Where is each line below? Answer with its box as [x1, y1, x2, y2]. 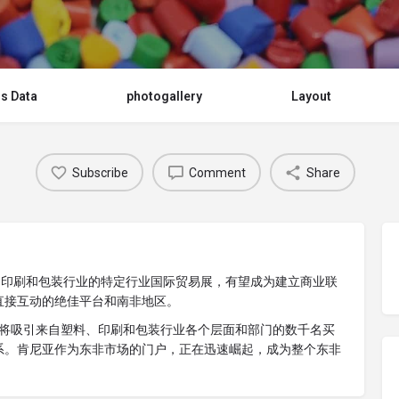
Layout [291, 89, 331, 104]
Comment [189, 165, 246, 180]
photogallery [126, 89, 202, 104]
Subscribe [72, 165, 128, 180]
